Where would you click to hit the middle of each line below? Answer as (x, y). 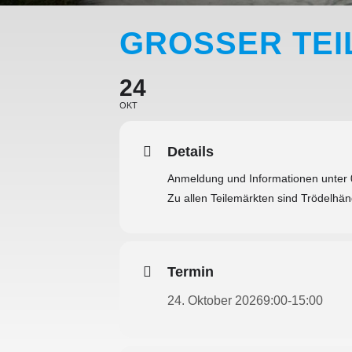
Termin (191, 271)
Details (191, 151)
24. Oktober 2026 (215, 300)
